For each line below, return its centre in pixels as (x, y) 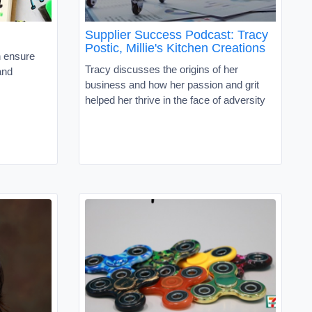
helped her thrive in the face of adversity (175, 100)
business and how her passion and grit (172, 84)
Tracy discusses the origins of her (162, 69)
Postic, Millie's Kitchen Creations (175, 48)
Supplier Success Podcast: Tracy (177, 34)
